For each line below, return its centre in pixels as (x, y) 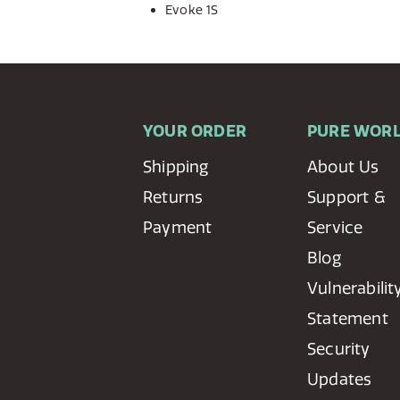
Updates (340, 379)
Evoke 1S (192, 10)
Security (339, 349)
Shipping (176, 167)
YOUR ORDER (195, 131)
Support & (346, 197)
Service (335, 227)
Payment (178, 227)
